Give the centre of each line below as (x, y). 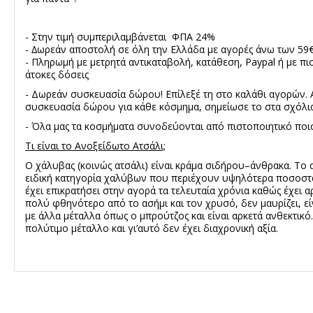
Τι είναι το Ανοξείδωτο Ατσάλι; (95, 145)
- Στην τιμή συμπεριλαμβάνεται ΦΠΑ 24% (120, 36)
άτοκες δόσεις (57, 74)
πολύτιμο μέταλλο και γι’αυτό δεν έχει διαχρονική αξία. (152, 228)
